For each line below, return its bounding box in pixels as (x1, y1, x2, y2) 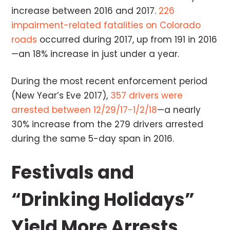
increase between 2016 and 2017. (11, 4, 159, 17)
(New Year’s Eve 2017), (11, 89, 111, 102)
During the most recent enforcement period (11, 74, 208, 87)
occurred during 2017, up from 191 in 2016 (37, 33, 218, 46)
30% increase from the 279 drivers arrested (11, 118, 204, 130)
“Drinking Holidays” (11, 186, 195, 212)
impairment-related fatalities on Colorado (11, 18, 201, 31)
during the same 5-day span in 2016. (11, 132, 175, 145)
